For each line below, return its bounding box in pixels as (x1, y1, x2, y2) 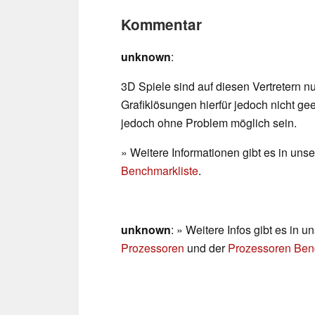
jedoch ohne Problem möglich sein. (121, 115, 297, 131)
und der (184, 240, 228, 257)
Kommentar (121, 14, 202, 35)
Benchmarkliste (121, 162, 198, 179)
